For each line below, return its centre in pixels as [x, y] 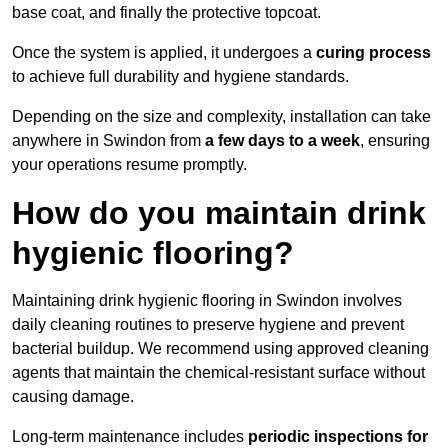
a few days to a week [282, 141]
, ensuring [395, 141]
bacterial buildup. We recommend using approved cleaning [220, 349]
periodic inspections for [338, 437]
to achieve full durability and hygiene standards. [180, 77]
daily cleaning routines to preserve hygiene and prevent [208, 325]
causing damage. [73, 397]
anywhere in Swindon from [108, 141]
